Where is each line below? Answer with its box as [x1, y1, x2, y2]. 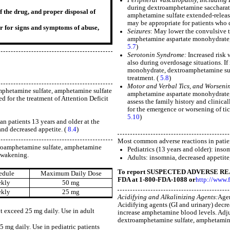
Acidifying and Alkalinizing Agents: [118, 193, 218, 201]
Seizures [127, 28, 151, 35]
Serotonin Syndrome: [127, 51, 188, 59]
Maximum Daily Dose [40, 170, 102, 178]
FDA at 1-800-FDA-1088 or [118, 176, 196, 183]
